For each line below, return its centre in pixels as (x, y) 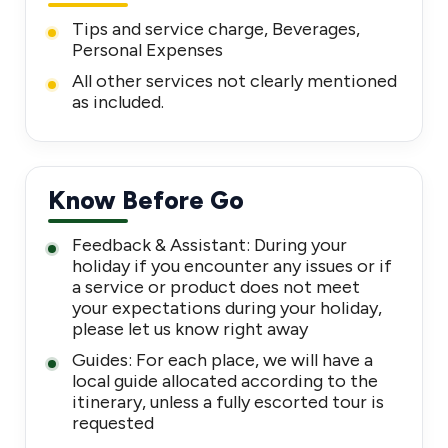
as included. (118, 102)
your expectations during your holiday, (227, 308)
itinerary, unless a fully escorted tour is (228, 402)
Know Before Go (146, 200)
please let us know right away (190, 329)
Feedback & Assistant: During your (209, 245)
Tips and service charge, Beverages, (216, 29)
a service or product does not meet (216, 287)
